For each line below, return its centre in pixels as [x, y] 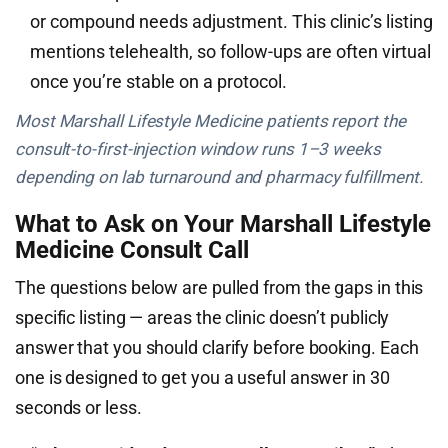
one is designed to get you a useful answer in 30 [202, 377]
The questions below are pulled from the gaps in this [219, 287]
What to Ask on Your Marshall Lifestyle [223, 224]
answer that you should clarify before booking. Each [217, 347]
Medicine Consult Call [132, 250]
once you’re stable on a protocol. [158, 81]
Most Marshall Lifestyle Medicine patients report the [210, 121]
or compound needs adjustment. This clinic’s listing [231, 21]
